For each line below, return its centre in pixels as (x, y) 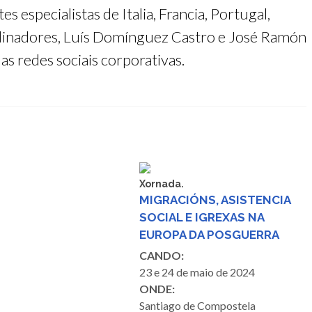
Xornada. (162, 184)
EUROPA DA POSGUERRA (209, 235)
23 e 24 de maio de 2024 (197, 272)
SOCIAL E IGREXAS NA (202, 217)
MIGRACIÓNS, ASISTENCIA (215, 200)
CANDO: (162, 255)
